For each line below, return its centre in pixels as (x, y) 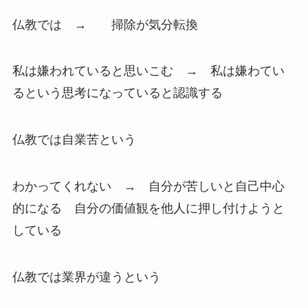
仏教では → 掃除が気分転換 (111, 24)
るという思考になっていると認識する (117, 93)
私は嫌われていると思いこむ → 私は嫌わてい (148, 71)
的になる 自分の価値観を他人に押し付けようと (148, 209)
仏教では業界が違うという (86, 277)
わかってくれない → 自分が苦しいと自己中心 (148, 187)
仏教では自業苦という (74, 140)
